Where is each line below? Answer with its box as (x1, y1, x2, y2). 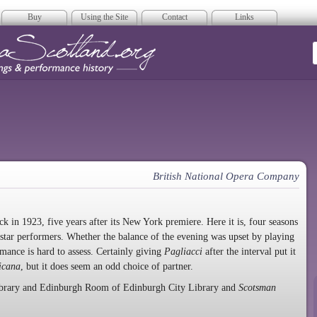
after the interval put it (202, 246, 296, 257)
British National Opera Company (153, 171, 299, 182)
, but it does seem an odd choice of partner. (21, 260, 193, 272)
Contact (161, 12, 188, 22)
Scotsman (238, 282, 276, 294)
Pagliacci (164, 246, 202, 257)
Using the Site (81, 12, 128, 22)
